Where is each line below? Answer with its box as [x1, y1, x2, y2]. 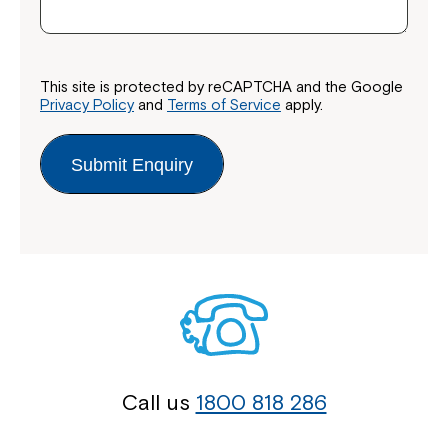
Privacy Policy [40, 96, 134, 113]
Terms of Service [167, 96, 281, 113]
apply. [281, 96, 323, 113]
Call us [121, 389, 196, 415]
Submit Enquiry [71, 155, 193, 175]
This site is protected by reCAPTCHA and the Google [40, 78, 403, 95]
